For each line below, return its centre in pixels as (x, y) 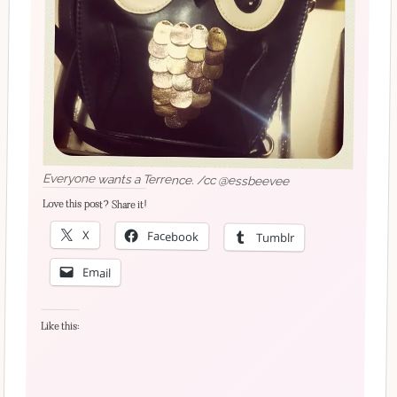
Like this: (60, 326)
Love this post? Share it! (94, 204)
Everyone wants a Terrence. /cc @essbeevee (166, 179)
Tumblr (276, 237)
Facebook (173, 236)
